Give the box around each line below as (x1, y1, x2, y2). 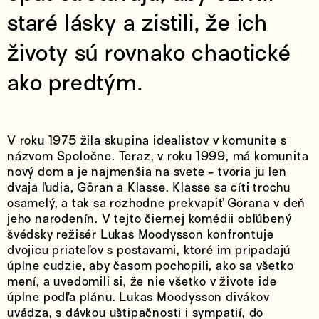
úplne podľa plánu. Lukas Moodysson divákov (7, 291, 270, 304)
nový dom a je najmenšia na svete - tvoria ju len (7, 165, 287, 179)
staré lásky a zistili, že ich (7, 10, 268, 36)
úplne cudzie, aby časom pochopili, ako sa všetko (7, 259, 294, 273)
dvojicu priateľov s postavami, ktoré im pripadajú (7, 244, 291, 257)
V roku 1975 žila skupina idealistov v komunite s (7, 134, 287, 147)
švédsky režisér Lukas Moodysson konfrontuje (7, 228, 274, 241)
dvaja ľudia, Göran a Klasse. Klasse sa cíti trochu (7, 181, 291, 194)
